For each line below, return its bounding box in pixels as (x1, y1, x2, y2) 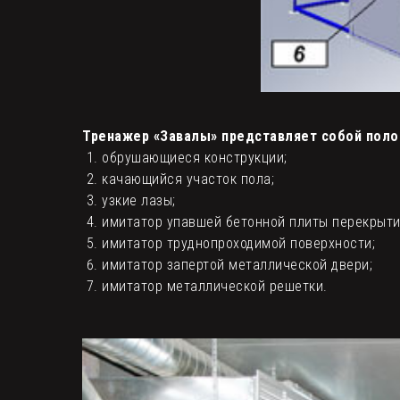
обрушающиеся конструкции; (102, 149, 287, 167)
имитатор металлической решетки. (102, 278, 328, 296)
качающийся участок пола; (102, 171, 274, 188)
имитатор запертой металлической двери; (102, 256, 372, 274)
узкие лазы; (102, 192, 176, 210)
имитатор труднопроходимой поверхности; (102, 235, 375, 253)
